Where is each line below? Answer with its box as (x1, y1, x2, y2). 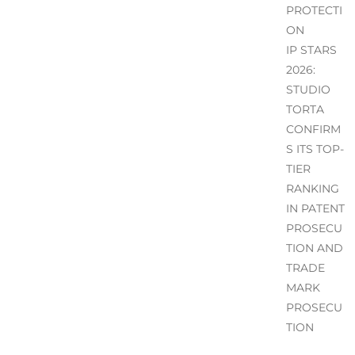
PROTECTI (285, 2, 342, 17)
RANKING (285, 181, 339, 196)
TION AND (285, 240, 343, 255)
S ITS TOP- (285, 141, 344, 156)
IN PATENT (285, 200, 345, 216)
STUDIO (285, 82, 330, 97)
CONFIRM (285, 121, 341, 136)
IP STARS (285, 42, 337, 57)
